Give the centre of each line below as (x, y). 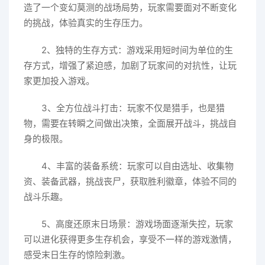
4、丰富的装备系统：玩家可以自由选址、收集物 (138, 166)
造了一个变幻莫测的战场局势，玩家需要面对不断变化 (130, 7)
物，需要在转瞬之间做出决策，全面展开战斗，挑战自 (130, 123)
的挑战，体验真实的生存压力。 (86, 23)
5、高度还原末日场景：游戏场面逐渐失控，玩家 (137, 224)
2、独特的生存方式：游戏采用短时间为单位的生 (137, 50)
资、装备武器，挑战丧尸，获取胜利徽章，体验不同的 (130, 181)
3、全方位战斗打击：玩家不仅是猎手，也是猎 (133, 108)
